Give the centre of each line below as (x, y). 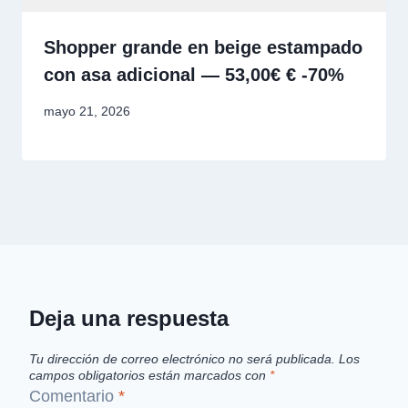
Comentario (74, 397)
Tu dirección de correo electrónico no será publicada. (182, 358)
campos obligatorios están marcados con (149, 375)
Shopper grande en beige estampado (203, 47)
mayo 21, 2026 (87, 112)
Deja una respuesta (129, 319)
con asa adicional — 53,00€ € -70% (194, 74)
